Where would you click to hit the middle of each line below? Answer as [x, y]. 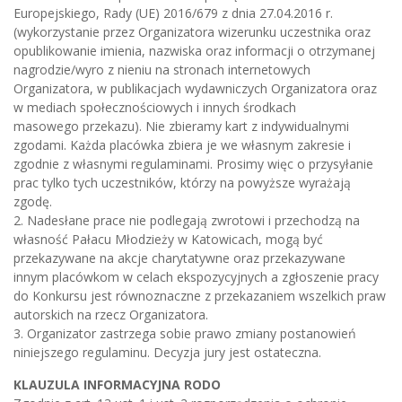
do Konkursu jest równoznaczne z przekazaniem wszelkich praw [200, 295]
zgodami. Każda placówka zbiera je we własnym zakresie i [182, 144]
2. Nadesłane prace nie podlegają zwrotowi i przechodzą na [187, 220]
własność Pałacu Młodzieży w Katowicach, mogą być [168, 239]
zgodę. [33, 201]
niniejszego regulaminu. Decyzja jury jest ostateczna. [167, 352]
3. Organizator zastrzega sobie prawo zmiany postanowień [185, 333]
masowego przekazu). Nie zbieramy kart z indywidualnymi [181, 126]
